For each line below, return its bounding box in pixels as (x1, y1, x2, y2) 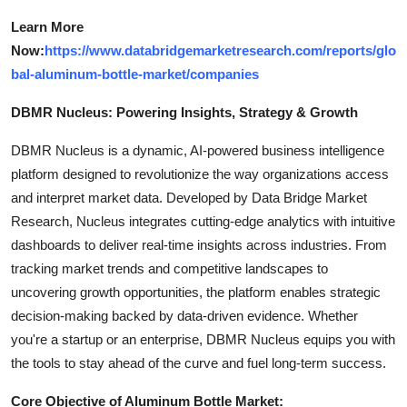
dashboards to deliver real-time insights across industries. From (11, 237, 387, 253)
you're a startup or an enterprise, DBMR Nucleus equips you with (11, 332, 395, 347)
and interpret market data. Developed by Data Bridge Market (11, 190, 367, 205)
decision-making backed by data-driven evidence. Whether (11, 308, 358, 323)
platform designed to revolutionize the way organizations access (11, 166, 389, 182)
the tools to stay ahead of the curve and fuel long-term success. (11, 355, 386, 371)
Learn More (11, 19, 84, 35)
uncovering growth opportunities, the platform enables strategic (11, 284, 381, 300)
